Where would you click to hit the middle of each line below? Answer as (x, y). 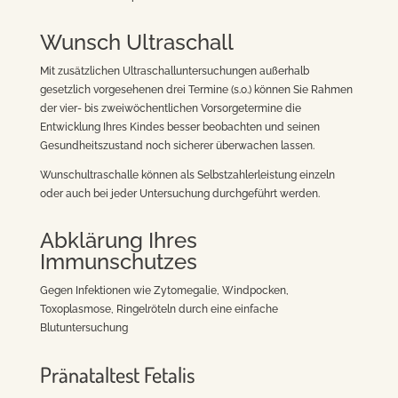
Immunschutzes (118, 262)
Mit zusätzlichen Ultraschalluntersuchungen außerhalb (174, 71)
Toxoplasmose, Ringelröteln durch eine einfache (159, 309)
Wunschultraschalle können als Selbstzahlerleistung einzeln (187, 175)
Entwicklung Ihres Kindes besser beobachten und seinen (179, 127)
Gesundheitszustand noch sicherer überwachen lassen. (177, 146)
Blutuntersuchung (84, 328)
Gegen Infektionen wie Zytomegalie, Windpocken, (164, 291)
